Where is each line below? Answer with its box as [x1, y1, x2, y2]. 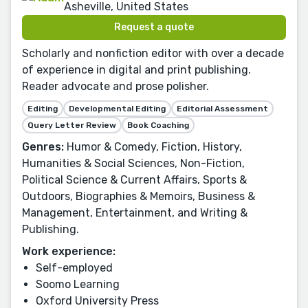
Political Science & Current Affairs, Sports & [22, 173, 247, 187]
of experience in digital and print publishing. [22, 63, 251, 77]
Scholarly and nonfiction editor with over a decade [22, 47, 284, 60]
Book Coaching [127, 120, 189, 131]
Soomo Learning [36, 278, 120, 291]
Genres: [22, 140, 64, 154]
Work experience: [22, 245, 115, 258]
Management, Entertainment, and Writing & [22, 206, 247, 220]
